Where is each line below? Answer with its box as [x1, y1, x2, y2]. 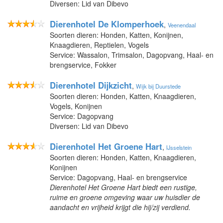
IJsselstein [166, 143, 192, 151]
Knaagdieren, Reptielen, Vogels [50, 39, 149, 50]
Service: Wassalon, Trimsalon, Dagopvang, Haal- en [50, 49, 214, 60]
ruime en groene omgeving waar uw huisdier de [50, 192, 200, 202]
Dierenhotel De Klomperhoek [50, 17, 164, 30]
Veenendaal [168, 20, 196, 29]
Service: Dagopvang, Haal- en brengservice [50, 172, 187, 182]
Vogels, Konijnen [50, 101, 102, 111]
